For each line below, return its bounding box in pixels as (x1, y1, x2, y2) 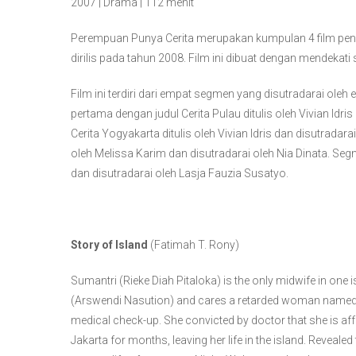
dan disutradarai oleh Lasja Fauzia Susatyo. (71, 167, 288, 180)
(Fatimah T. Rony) (148, 238, 239, 252)
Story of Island (71, 238, 148, 252)
